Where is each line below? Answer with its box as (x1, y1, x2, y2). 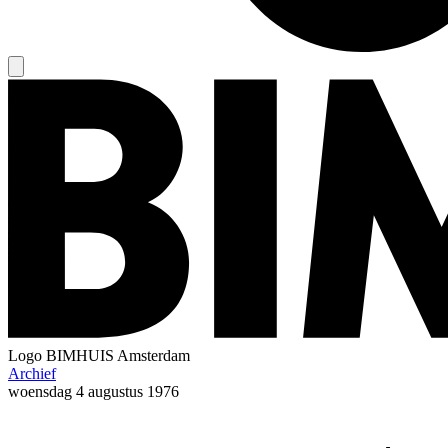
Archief (8, 364, 56, 382)
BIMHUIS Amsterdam (46, 346, 190, 364)
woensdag (8, 382, 72, 400)
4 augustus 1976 (76, 382, 179, 400)
